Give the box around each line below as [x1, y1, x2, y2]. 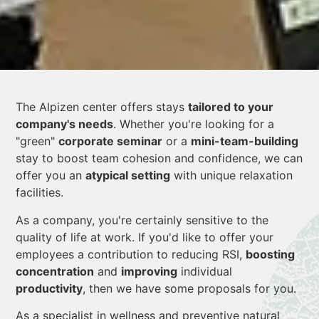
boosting [246, 246, 295, 261]
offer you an [16, 168, 85, 183]
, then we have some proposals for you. [83, 281, 296, 296]
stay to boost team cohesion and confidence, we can [16, 151, 303, 166]
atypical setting [85, 168, 170, 183]
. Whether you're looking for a [113, 117, 274, 132]
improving [121, 263, 177, 278]
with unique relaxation [170, 168, 293, 183]
